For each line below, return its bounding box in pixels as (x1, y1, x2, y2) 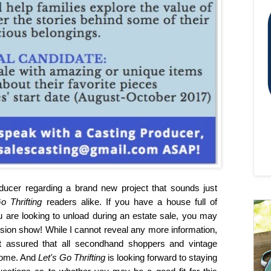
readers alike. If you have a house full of (46, 197, 218, 207)
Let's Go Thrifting (38, 252, 105, 263)
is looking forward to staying (105, 252, 217, 263)
